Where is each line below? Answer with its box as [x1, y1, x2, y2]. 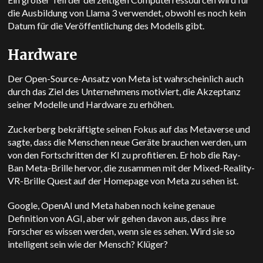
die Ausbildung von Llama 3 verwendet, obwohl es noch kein [8, 7, 247, 18]
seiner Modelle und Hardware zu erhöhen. [8, 99, 174, 110]
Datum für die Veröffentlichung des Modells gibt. [8, 20, 205, 31]
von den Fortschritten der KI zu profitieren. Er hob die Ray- [8, 149, 241, 160]
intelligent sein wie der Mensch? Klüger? [8, 238, 168, 249]
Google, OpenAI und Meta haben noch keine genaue [8, 200, 215, 211]
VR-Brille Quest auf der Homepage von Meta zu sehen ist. [8, 175, 239, 186]
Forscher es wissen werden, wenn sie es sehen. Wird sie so [8, 225, 235, 237]
